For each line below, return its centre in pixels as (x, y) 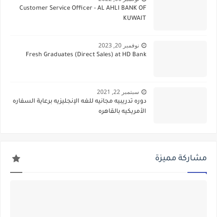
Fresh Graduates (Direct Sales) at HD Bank (86, 55)
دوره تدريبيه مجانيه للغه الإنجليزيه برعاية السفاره (79, 101)
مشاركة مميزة (181, 159)
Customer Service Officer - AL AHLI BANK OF (83, 8)
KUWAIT (135, 19)
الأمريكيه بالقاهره (122, 112)
